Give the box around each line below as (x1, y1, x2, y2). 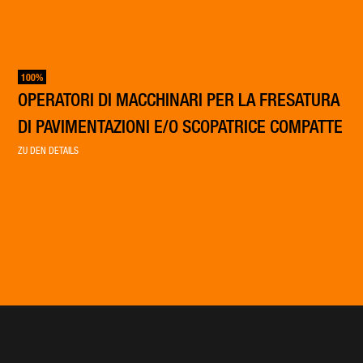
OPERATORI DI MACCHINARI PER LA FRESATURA (17, 88, 340, 110)
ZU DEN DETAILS (17, 144, 79, 156)
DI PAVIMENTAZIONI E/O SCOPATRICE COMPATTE (17, 115, 343, 137)
